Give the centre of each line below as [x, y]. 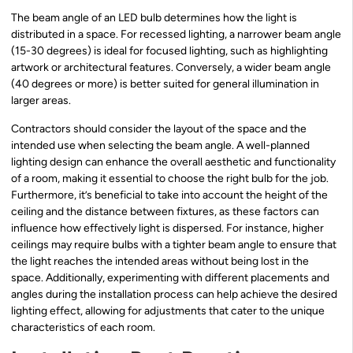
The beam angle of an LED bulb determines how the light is [154, 18]
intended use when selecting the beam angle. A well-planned [160, 145]
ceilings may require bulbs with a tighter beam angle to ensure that [174, 244]
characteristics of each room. [83, 327]
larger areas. [41, 101]
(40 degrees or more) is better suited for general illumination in [165, 84]
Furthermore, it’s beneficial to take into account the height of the [169, 195]
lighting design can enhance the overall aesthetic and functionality [173, 162]
